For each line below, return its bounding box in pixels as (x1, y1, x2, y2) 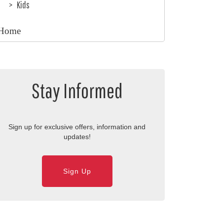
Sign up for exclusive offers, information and (8, 123, 146, 131)
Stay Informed (31, 78, 123, 102)
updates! (63, 133, 91, 141)
